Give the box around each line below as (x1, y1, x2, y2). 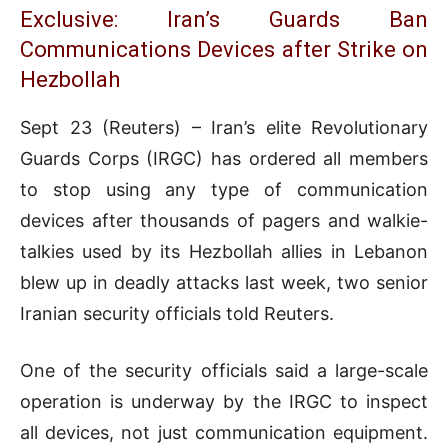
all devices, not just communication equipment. (20, 421, 428, 443)
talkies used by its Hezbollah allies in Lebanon (20, 240, 428, 262)
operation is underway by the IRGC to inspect (20, 390, 428, 412)
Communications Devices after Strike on (20, 36, 428, 62)
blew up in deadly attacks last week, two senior (20, 271, 428, 293)
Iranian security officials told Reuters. (20, 302, 334, 324)
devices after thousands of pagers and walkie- (20, 209, 428, 231)
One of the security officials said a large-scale (20, 359, 428, 381)
